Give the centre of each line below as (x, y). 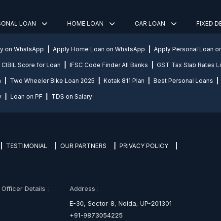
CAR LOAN (151, 24)
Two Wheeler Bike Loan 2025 (52, 81)
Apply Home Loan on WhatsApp (99, 49)
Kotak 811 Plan (124, 81)
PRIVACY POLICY (144, 146)
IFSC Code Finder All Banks (109, 65)
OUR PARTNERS (83, 146)
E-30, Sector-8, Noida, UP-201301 (120, 203)
